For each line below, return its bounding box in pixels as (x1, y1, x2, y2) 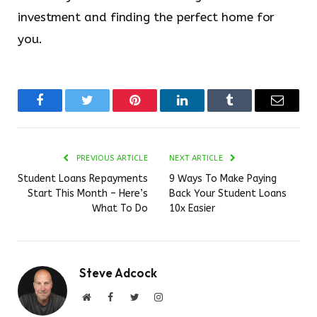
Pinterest (134, 104, 178, 117)
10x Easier (169, 202, 215, 214)
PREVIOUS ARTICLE (74, 153, 148, 163)
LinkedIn (181, 104, 228, 117)
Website (90, 291, 122, 301)
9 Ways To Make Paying (169, 172, 277, 185)
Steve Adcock (79, 265, 157, 280)
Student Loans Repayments (18, 172, 148, 185)
